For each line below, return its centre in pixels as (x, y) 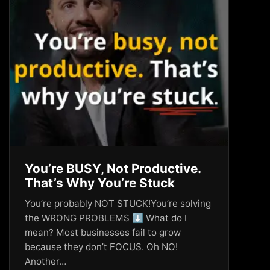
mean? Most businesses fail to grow (103, 232)
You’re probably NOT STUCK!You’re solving (118, 203)
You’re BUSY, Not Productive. (113, 168)
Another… (46, 261)
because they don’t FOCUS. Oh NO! (101, 247)
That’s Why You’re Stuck (100, 183)
